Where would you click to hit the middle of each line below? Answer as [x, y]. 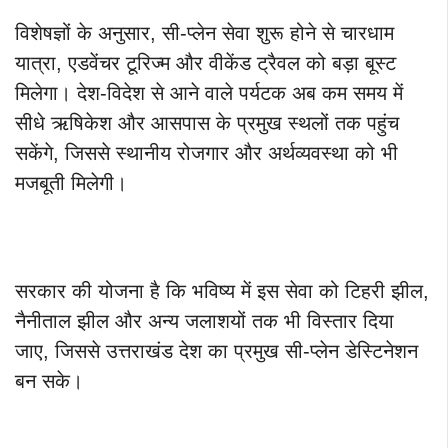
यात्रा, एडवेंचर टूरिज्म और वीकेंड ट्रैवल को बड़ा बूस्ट [205, 63]
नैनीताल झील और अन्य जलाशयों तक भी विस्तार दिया [204, 321]
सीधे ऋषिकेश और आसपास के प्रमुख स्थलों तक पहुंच [207, 123]
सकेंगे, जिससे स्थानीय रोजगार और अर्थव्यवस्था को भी [206, 153]
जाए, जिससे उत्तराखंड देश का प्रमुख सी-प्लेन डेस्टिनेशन [216, 351]
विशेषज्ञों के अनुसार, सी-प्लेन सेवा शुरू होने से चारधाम [204, 33]
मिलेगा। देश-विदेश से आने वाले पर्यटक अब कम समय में [209, 93]
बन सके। [49, 381]
